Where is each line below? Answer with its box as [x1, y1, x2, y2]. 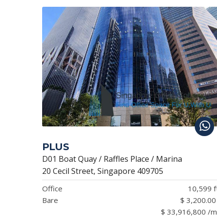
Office [42, 183, 62, 193]
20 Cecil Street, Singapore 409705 [42, 165, 163, 176]
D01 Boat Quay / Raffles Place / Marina [42, 153, 182, 164]
